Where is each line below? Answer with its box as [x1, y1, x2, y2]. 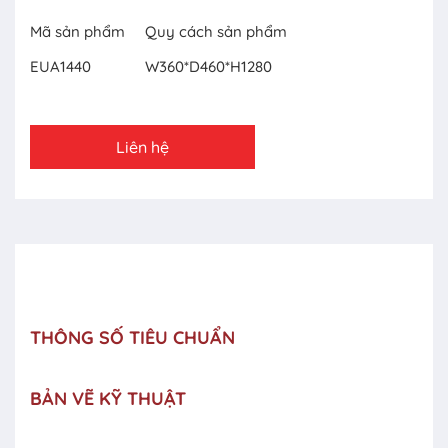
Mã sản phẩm [30, 22, 125, 42]
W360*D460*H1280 [145, 57, 272, 77]
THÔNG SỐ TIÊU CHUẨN [30, 326, 235, 350]
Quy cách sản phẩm [145, 22, 287, 42]
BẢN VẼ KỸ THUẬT [30, 387, 186, 411]
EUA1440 [30, 57, 91, 77]
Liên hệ [116, 137, 169, 158]
